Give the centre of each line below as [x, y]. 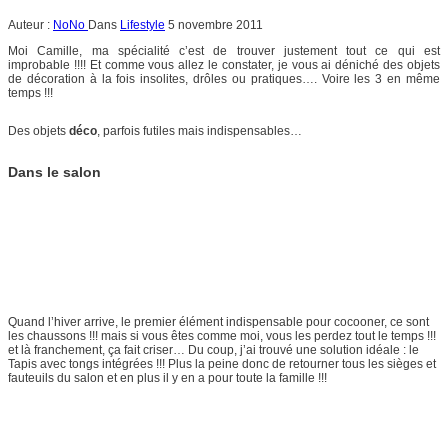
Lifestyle [142, 24]
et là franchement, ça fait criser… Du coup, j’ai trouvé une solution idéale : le [213, 349]
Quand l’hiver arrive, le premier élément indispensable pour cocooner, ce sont [218, 321]
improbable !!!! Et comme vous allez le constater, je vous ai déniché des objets [224, 64]
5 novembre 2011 [215, 24]
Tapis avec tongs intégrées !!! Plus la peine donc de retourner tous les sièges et [222, 363]
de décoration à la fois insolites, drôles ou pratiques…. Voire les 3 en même [224, 78]
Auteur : [30, 24]
